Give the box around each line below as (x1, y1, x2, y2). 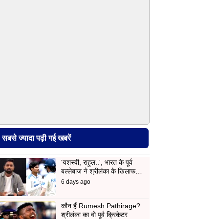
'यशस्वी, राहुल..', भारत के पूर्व (61, 158, 132, 166)
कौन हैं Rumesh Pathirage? (61, 201, 140, 210)
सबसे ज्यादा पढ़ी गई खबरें (2, 133, 71, 143)
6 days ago (61, 178, 90, 185)
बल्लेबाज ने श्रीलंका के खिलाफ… (61, 167, 142, 175)
